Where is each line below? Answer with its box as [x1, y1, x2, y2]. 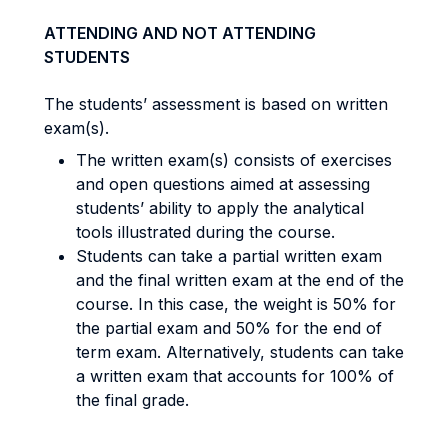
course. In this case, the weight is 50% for [76, 294, 396, 314]
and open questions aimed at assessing [76, 174, 370, 194]
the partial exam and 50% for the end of [76, 318, 382, 338]
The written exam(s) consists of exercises [76, 150, 392, 170]
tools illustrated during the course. [76, 222, 335, 242]
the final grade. [76, 390, 189, 410]
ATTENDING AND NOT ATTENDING [44, 23, 316, 43]
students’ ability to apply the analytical [76, 198, 364, 218]
